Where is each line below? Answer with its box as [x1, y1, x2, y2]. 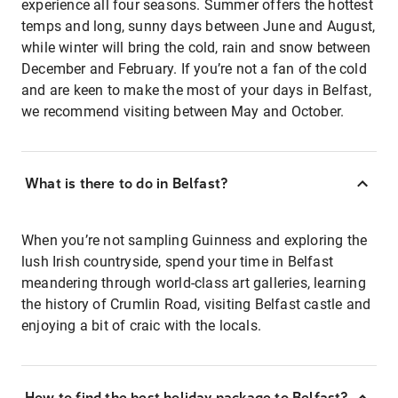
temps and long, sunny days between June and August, [21, 17, 376, 35]
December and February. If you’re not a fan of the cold [21, 60, 367, 77]
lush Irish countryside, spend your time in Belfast [21, 252, 334, 270]
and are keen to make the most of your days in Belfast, [21, 81, 371, 99]
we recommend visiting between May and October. [21, 102, 345, 120]
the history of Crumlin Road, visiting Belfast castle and [21, 295, 371, 313]
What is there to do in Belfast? [25, 174, 228, 192]
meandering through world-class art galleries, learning [21, 274, 366, 291]
